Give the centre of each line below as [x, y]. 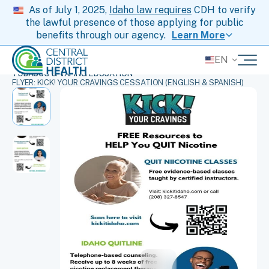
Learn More [198, 35]
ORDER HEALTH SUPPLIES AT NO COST [111, 65]
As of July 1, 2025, [69, 10]
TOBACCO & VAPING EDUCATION [72, 74]
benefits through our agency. [101, 35]
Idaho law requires [150, 10]
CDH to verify [224, 10]
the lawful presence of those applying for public [134, 23]
